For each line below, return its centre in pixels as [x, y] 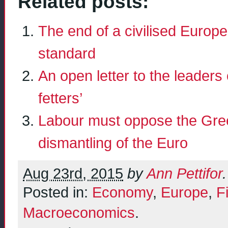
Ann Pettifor [184, 174]
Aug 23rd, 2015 [73, 174]
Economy [122, 193]
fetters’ [60, 98]
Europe [184, 193]
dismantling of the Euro [113, 142]
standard [67, 53]
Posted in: [58, 193]
